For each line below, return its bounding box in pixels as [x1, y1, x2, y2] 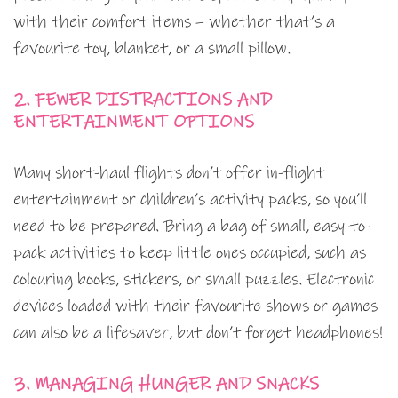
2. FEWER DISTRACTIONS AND [13, 89, 272, 112]
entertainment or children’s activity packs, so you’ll [13, 189, 367, 211]
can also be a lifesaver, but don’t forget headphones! [13, 322, 383, 344]
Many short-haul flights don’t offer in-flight [13, 163, 324, 184]
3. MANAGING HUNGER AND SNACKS [13, 373, 319, 396]
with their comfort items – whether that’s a [13, 12, 335, 33]
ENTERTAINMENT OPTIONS [13, 111, 254, 134]
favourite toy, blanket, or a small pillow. [13, 38, 291, 60]
